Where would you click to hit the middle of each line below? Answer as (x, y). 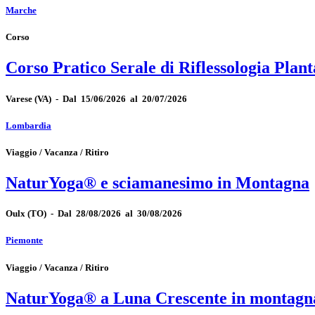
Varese (19, 98)
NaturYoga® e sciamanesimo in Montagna (157, 183)
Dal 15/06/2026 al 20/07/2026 (125, 98)
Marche (21, 11)
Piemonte (24, 240)
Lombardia (28, 125)
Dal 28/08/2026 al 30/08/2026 (120, 214)
